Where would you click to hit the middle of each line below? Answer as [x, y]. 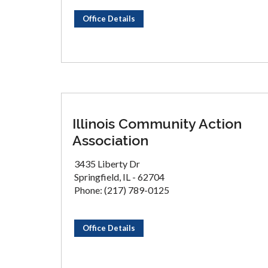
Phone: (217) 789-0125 [122, 190]
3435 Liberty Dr [107, 164]
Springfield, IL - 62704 [119, 177]
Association [110, 140]
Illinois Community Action [157, 124]
